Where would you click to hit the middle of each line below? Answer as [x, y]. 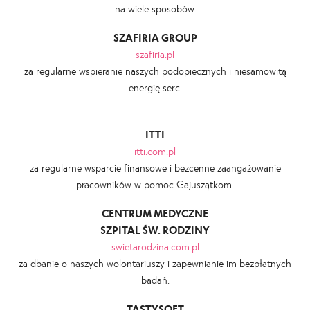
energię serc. [155, 87]
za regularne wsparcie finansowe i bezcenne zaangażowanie [155, 167]
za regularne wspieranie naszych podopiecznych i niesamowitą [155, 70]
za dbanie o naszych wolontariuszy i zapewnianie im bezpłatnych [155, 263]
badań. [155, 279]
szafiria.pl [155, 54]
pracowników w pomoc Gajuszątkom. [155, 184]
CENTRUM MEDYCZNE [155, 213]
